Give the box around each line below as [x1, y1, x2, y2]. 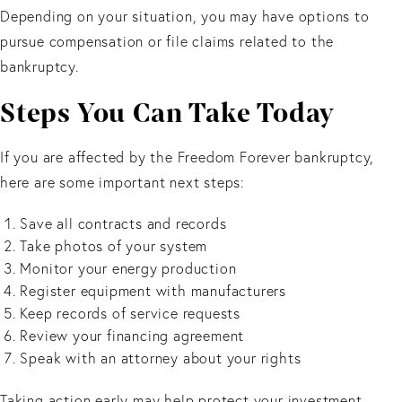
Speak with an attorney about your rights [20, 349, 306, 368]
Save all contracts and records [20, 214, 232, 233]
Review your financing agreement [20, 327, 249, 345]
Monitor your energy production [20, 259, 241, 278]
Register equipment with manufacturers [20, 282, 291, 301]
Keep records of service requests [20, 304, 245, 323]
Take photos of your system [20, 237, 212, 256]
